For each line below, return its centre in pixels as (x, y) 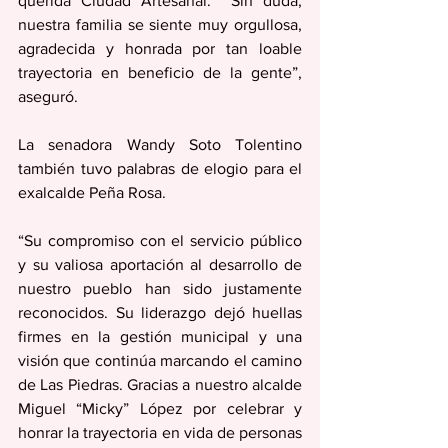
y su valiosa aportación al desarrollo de (160, 264)
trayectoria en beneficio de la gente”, (160, 72)
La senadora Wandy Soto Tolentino (160, 144)
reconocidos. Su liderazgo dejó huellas (160, 312)
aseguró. (50, 96)
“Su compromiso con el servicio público (160, 240)
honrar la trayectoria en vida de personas (160, 432)
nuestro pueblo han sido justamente (160, 288)
